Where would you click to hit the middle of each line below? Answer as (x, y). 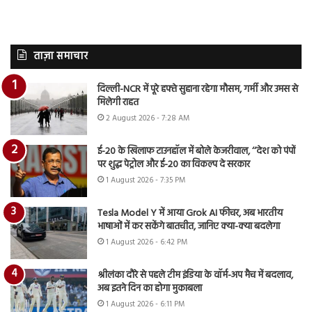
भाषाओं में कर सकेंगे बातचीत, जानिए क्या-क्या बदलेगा (189, 226)
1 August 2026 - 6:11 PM (145, 304)
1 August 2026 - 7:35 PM (146, 180)
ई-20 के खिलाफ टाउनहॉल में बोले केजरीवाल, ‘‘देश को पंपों (196, 151)
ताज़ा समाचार (61, 56)
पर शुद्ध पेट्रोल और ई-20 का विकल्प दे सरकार (174, 164)
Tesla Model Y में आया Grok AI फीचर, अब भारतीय (190, 213)
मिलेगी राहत (118, 102)
